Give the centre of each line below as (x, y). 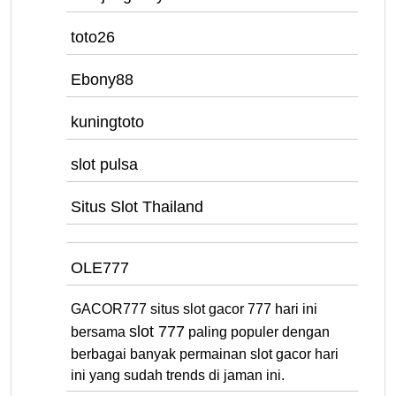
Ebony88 (102, 80)
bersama (100, 332)
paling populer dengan (257, 332)
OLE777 (100, 268)
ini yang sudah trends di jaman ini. (178, 375)
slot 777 (157, 331)
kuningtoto (107, 122)
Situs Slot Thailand (137, 207)
